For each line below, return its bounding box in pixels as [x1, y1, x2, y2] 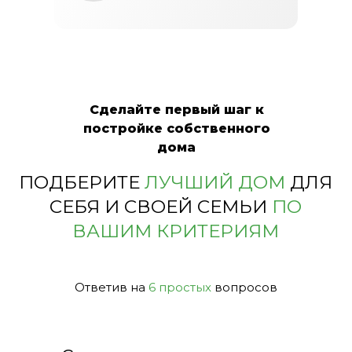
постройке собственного [82, 121, 270, 136]
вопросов [211, 280, 277, 295]
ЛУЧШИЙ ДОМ [145, 171, 286, 193]
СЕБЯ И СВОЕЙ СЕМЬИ [49, 196, 273, 218]
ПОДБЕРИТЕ [19, 171, 145, 193]
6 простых [148, 280, 211, 295]
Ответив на [75, 280, 148, 295]
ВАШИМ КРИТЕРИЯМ [72, 220, 280, 242]
